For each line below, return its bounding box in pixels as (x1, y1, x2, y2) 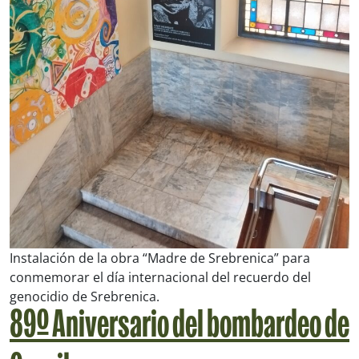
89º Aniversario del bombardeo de (10, 309, 349, 346)
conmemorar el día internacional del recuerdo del (10, 268, 311, 287)
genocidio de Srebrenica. (10, 288, 159, 306)
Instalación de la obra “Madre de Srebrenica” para (10, 249, 310, 268)
